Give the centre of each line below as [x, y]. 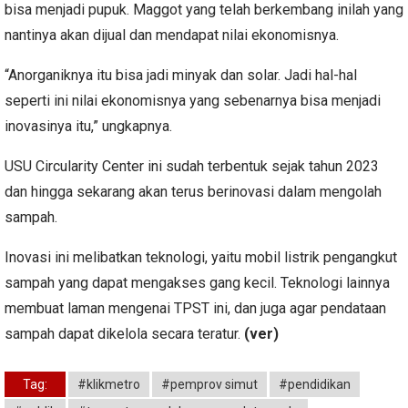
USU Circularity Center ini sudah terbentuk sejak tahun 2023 [192, 166]
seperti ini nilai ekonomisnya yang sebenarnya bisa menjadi [193, 100]
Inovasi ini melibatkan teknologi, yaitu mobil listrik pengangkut [201, 257]
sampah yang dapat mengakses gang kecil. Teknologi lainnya [197, 282]
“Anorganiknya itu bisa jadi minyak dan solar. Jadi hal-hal [181, 75]
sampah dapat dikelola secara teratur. [124, 333]
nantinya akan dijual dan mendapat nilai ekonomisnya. [172, 35]
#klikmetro [109, 384]
